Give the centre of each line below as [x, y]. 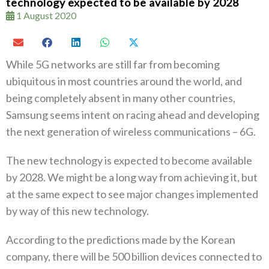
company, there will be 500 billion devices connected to [134, 256]
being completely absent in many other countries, [121, 98]
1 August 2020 [45, 15]
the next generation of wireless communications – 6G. [131, 131]
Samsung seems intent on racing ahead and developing [133, 114]
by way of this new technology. [77, 210]
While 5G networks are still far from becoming [113, 64]
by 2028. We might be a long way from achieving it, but [132, 177]
